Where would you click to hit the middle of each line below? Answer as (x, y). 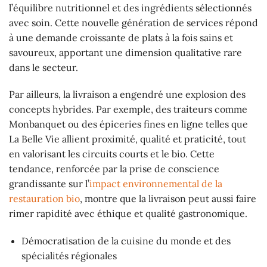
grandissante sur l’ (49, 184)
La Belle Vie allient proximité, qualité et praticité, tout (128, 139)
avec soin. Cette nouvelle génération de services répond (133, 22)
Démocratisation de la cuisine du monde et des (126, 241)
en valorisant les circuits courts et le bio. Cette (112, 154)
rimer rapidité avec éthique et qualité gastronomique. (128, 214)
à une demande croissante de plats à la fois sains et (121, 37)
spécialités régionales (69, 256)
